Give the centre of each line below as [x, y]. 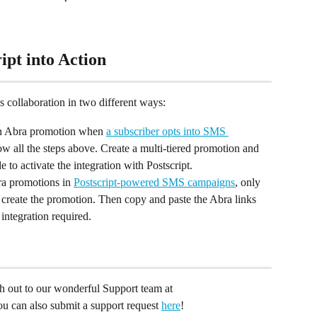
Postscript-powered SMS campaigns [154, 182]
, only [249, 182]
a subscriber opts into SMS [167, 131]
